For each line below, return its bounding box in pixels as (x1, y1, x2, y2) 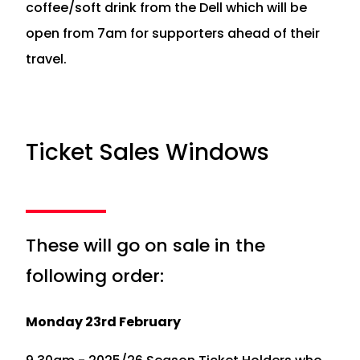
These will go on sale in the (26, 232, 265, 258)
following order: (26, 263, 164, 288)
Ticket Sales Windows (26, 136, 269, 168)
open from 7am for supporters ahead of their (26, 23, 320, 43)
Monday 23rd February (26, 312, 181, 331)
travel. (26, 49, 67, 68)
